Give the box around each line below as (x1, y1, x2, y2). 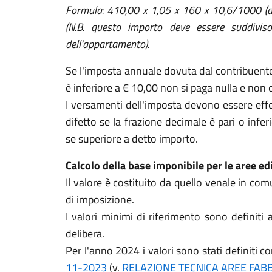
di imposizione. (66, 191, 134, 208)
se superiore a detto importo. (66, 131, 198, 147)
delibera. (66, 225, 104, 242)
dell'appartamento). (66, 36, 149, 52)
